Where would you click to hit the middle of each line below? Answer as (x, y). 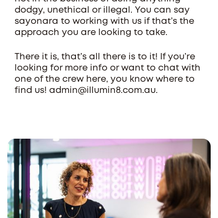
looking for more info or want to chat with (108, 68)
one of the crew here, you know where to (105, 79)
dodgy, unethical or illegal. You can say (102, 10)
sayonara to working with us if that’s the (104, 21)
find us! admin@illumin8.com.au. (86, 91)
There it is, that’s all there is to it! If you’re (105, 57)
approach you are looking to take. (91, 33)
